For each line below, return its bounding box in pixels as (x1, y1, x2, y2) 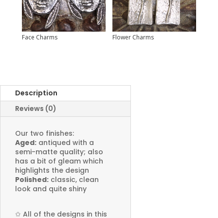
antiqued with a (36, 138, 94, 148)
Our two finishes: (15, 128, 74, 139)
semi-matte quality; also (15, 147, 103, 157)
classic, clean (49, 175, 99, 185)
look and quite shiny (15, 184, 87, 194)
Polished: (15, 175, 49, 185)
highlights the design (15, 165, 89, 176)
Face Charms (21, 33, 57, 41)
